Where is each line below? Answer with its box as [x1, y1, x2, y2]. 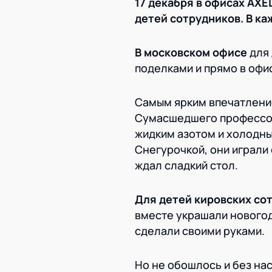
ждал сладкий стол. [135, 158, 238, 172]
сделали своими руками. [135, 223, 265, 238]
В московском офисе [135, 45, 247, 59]
